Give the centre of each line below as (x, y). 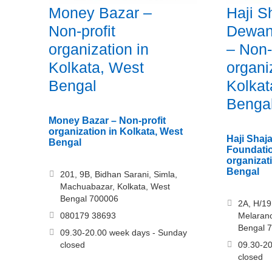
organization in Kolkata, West (116, 132)
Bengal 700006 (89, 199)
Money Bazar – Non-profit (107, 121)
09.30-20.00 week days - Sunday (124, 233)
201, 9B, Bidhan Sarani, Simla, (119, 175)
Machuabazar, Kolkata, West (115, 187)
